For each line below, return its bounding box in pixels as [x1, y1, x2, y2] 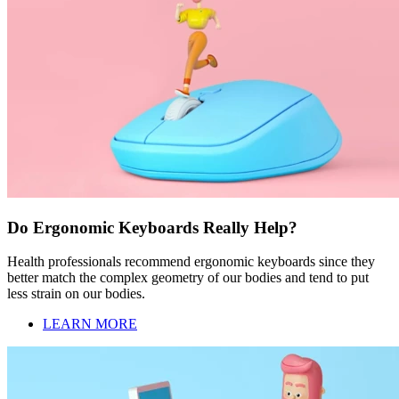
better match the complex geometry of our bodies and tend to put [7, 270, 369, 286]
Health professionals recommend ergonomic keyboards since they [7, 254, 375, 270]
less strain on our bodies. [7, 286, 145, 302]
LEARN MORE [43, 316, 137, 332]
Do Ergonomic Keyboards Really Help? [7, 217, 297, 237]
